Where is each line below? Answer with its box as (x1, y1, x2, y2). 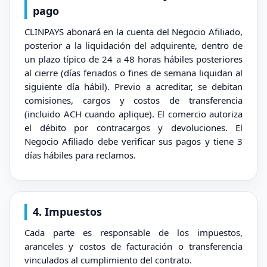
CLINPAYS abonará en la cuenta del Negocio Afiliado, (24, 26, 243, 38)
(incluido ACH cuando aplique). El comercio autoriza (24, 108, 243, 120)
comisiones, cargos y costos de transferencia (24, 94, 243, 106)
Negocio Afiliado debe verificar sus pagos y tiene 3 (24, 135, 243, 147)
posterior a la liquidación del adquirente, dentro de (24, 39, 243, 51)
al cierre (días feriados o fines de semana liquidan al (24, 67, 243, 79)
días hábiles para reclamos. (24, 149, 136, 161)
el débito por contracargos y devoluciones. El (24, 122, 243, 133)
